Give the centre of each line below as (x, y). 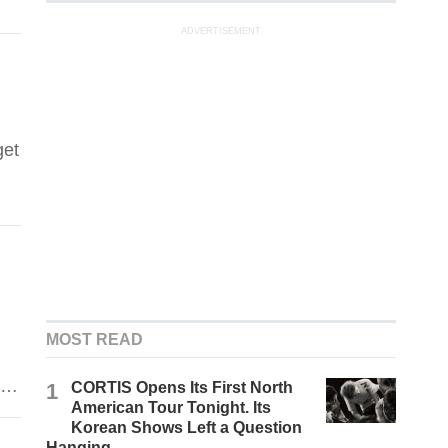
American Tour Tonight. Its (171, 408)
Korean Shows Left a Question (187, 428)
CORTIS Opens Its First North (182, 388)
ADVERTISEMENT (221, 31)
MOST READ (95, 340)
